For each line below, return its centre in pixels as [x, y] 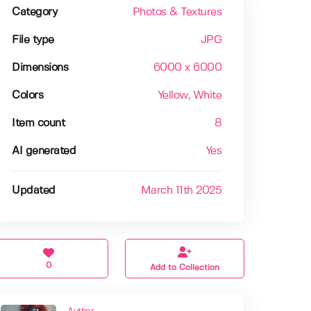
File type [33, 40]
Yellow [173, 96]
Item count [39, 124]
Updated [34, 191]
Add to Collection [185, 268]
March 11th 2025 [181, 191]
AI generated [44, 151]
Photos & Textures [177, 12]
